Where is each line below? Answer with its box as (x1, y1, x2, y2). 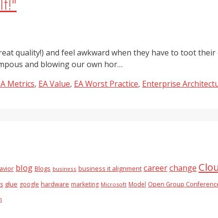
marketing (71, 180, 99, 188)
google (19, 180, 39, 188)
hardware (41, 179, 69, 188)
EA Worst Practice (74, 78, 138, 90)
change (169, 162, 197, 173)
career (144, 162, 167, 173)
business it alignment (78, 163, 142, 173)
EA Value (38, 78, 70, 90)
